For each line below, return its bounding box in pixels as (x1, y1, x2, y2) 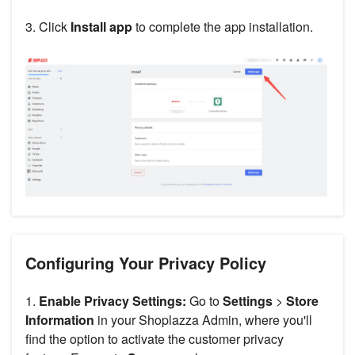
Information (25, 310, 94, 329)
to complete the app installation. (132, 17, 313, 36)
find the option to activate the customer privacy (25, 329, 284, 348)
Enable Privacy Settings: (39, 291, 186, 310)
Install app (71, 17, 132, 36)
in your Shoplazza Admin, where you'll (94, 310, 312, 329)
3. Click (25, 17, 71, 36)
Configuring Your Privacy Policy (25, 250, 266, 274)
